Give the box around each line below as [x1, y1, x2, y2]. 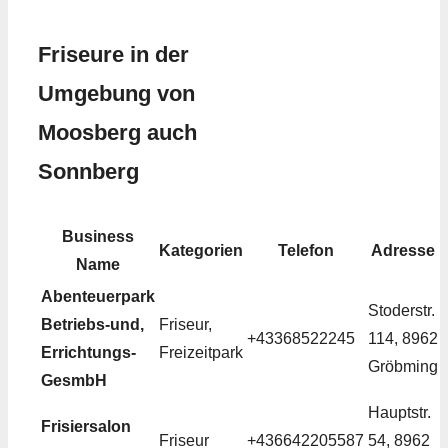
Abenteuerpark [41, 288, 155, 306]
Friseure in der [38, 42, 189, 68]
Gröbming [368, 358, 438, 376]
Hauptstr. [368, 404, 431, 422]
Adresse [371, 242, 435, 260]
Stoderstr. [368, 302, 435, 320]
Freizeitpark [159, 344, 243, 362]
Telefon [277, 242, 334, 260]
